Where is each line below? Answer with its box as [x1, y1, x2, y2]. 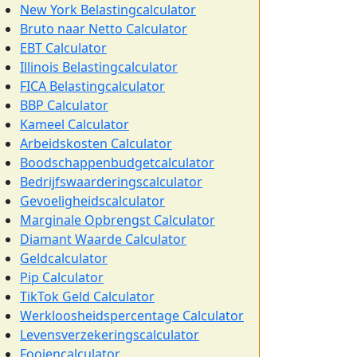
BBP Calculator [20, 96, 108, 114]
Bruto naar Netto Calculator [20, 20, 187, 37]
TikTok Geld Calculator [20, 288, 155, 305]
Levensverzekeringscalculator [20, 326, 199, 343]
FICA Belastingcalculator [20, 77, 165, 95]
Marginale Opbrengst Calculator [20, 211, 215, 229]
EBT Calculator [20, 39, 107, 57]
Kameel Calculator [20, 116, 129, 133]
